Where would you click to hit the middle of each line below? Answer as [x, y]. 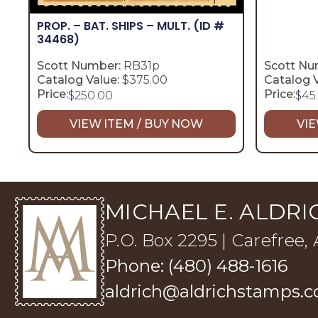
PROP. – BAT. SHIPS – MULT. [115, 26]
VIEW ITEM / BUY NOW [136, 124]
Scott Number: [79, 65]
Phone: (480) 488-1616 [196, 265]
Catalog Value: [78, 79]
